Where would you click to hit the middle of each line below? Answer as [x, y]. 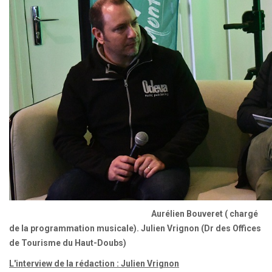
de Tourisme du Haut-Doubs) [68, 243]
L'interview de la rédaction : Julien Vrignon [94, 263]
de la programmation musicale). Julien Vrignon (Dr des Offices [135, 228]
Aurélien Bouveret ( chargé [204, 214]
